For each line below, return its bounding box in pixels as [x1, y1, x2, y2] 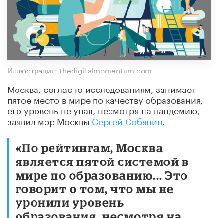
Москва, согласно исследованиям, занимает [7, 81, 196, 95]
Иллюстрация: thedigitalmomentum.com [7, 63, 152, 75]
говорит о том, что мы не [16, 182, 174, 195]
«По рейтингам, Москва [16, 141, 163, 154]
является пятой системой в [16, 154, 189, 168]
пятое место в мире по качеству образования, [7, 91, 203, 106]
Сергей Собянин [92, 113, 163, 127]
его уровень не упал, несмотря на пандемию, [7, 102, 200, 116]
